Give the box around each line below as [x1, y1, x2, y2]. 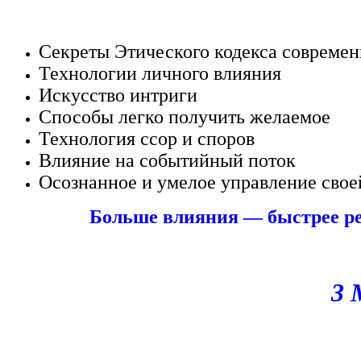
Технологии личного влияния [39, 63, 281, 85]
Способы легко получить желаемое [39, 106, 330, 128]
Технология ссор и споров [39, 128, 255, 150]
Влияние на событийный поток [39, 150, 296, 172]
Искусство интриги [39, 85, 197, 106]
